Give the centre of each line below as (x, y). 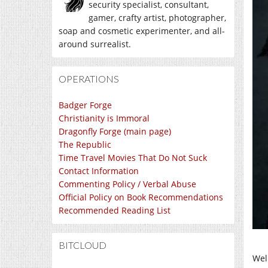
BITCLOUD (83, 245)
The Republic (85, 144)
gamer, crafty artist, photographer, (157, 18)
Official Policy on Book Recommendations (141, 197)
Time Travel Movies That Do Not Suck (133, 158)
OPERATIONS (89, 79)
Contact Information (99, 171)
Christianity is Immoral (104, 118)
